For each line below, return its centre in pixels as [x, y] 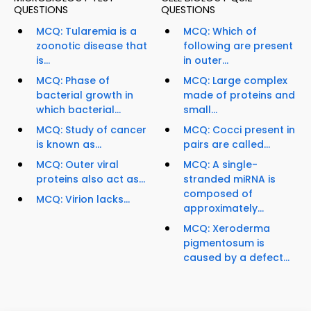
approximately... [224, 209]
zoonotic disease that [92, 46]
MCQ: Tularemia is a [86, 32]
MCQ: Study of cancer [91, 130]
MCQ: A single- [220, 165]
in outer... [206, 61]
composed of [218, 194]
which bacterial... [78, 110]
